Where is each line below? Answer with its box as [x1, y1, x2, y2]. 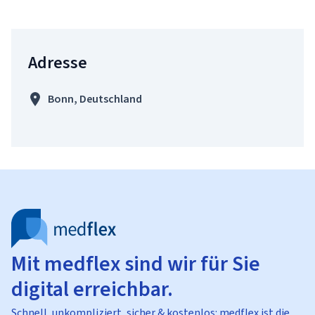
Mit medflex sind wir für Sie [11, 250, 260, 278]
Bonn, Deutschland [48, 91, 142, 106]
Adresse [28, 51, 87, 74]
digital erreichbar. [11, 275, 173, 303]
